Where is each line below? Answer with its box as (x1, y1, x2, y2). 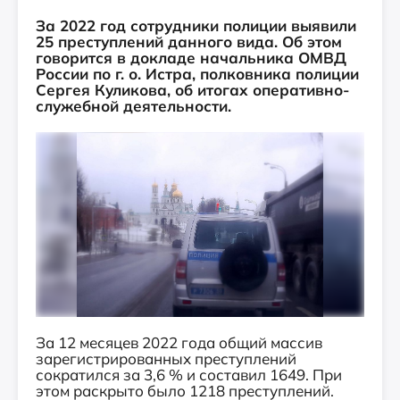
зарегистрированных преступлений (36, 349, 296, 368)
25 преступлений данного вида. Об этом (36, 32, 342, 51)
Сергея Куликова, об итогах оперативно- (36, 80, 349, 99)
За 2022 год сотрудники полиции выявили (36, 16, 356, 35)
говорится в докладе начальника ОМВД (36, 48, 346, 67)
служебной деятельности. (36, 96, 231, 115)
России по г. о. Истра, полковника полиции (36, 64, 359, 83)
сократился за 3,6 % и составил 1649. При (36, 365, 342, 384)
